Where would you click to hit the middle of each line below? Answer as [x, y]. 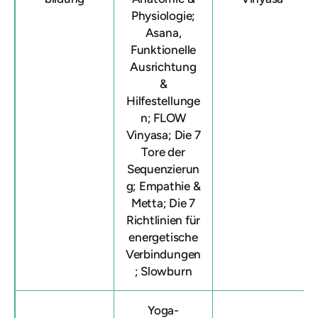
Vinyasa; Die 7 [163, 135]
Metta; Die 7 [163, 203]
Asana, [163, 33]
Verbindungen [163, 254]
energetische [163, 237]
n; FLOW [163, 118]
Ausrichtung [163, 67]
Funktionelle [163, 50]
